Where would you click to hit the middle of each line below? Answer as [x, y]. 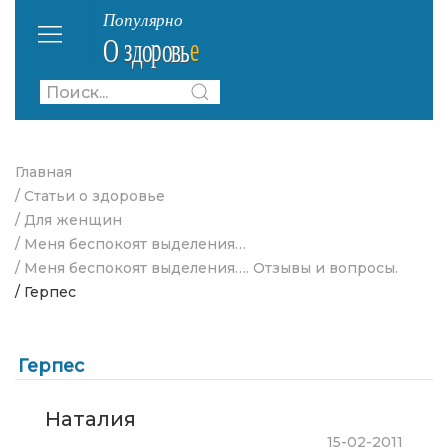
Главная [43, 172]
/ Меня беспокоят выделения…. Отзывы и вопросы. [206, 268]
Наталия [90, 419]
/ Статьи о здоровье [90, 196]
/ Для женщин [68, 220]
